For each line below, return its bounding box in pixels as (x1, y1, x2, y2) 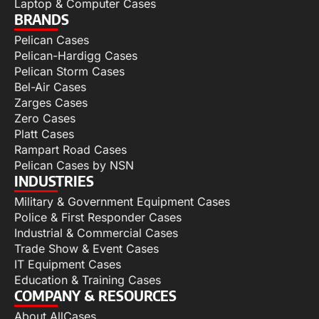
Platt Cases (14, 127, 74, 142)
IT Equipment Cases (14, 257, 121, 272)
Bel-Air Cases (14, 80, 86, 95)
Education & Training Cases (14, 273, 161, 288)
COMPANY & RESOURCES (14, 286, 177, 305)
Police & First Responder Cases (14, 210, 182, 225)
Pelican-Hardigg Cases (14, 48, 137, 63)
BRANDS (14, 10, 69, 28)
